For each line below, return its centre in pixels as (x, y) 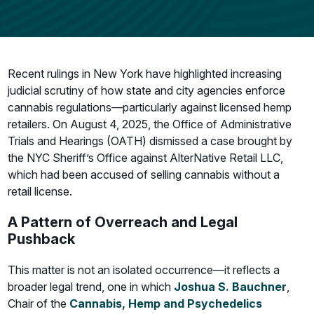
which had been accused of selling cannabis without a (144, 175)
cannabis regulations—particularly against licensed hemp (150, 107)
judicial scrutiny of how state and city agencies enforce (147, 90)
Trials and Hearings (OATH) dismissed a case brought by (150, 141)
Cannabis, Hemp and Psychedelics (166, 303)
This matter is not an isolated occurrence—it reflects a (144, 270)
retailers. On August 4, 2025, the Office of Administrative (150, 124)
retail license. (40, 191)
